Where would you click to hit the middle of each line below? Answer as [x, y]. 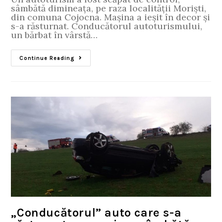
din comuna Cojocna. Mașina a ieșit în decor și [111, 17]
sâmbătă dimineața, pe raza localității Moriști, [109, 8]
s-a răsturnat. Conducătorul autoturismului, [107, 26]
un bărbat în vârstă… [55, 35]
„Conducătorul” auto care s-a [96, 212]
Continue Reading [47, 58]
